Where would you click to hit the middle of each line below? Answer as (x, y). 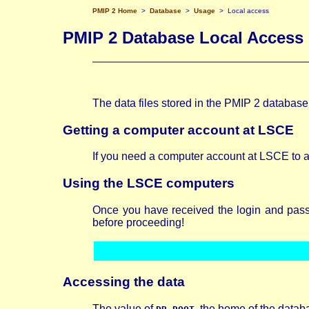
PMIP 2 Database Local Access (183, 37)
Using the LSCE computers (149, 183)
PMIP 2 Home (116, 11)
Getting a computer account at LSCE (179, 130)
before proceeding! (139, 222)
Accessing (97, 282)
